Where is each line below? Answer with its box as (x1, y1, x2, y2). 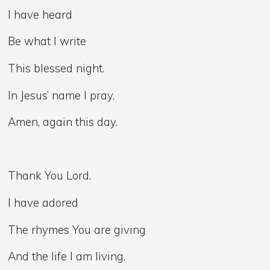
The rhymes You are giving (8, 222, 146, 237)
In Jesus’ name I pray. (8, 87, 115, 102)
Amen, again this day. (8, 115, 118, 130)
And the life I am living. (8, 249, 126, 264)
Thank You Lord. (8, 168, 92, 183)
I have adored (8, 195, 79, 210)
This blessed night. (8, 61, 105, 76)
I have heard (8, 7, 73, 22)
